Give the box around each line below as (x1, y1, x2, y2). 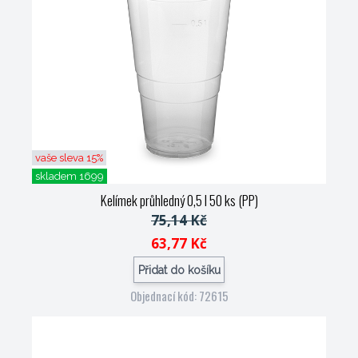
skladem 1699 (35, 170, 104, 182)
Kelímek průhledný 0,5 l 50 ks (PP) (100, 190, 258, 210)
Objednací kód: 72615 (129, 287, 229, 304)
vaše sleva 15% (35, 152, 103, 164)
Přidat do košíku (137, 263, 221, 276)
